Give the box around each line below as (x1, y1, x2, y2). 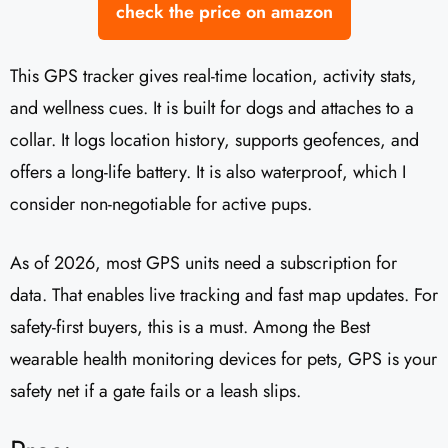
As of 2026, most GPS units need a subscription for (10, 250, 397, 277)
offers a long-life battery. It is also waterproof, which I (10, 159, 406, 186)
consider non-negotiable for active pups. (10, 191, 312, 218)
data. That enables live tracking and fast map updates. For (10, 282, 438, 309)
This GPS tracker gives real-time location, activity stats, (10, 63, 417, 90)
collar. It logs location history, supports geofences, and (10, 127, 419, 154)
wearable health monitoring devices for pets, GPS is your (10, 346, 437, 373)
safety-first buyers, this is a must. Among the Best (10, 314, 370, 341)
